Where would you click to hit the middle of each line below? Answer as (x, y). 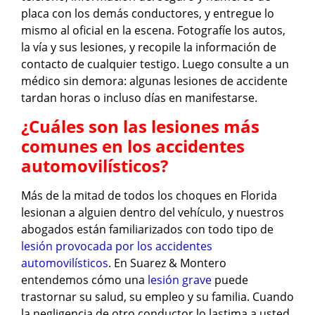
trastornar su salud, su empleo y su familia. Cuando (157, 296)
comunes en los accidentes (133, 146)
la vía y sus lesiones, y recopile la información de (149, 47)
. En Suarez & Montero (167, 263)
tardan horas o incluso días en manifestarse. (139, 98)
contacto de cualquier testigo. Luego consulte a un (155, 64)
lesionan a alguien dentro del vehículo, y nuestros (153, 212)
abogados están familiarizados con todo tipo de (147, 229)
